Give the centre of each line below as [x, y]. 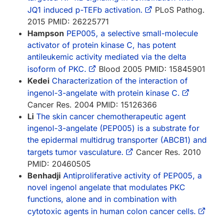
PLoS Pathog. [179, 10]
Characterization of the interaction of [120, 80]
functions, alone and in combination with [102, 199]
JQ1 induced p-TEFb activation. [85, 10]
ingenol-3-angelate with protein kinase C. [104, 93]
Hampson [46, 33]
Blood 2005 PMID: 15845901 [151, 69]
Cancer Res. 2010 [167, 152]
